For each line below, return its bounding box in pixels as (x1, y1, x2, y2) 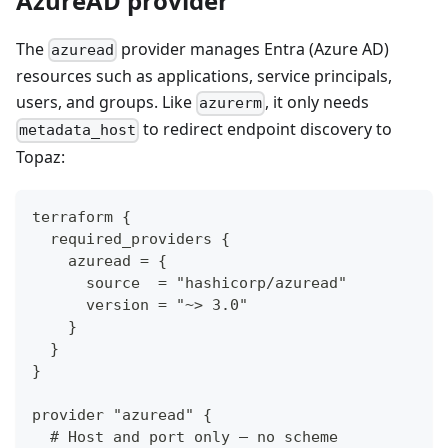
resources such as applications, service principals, (16, 65, 392, 88)
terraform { (32, 207, 131, 226)
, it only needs (265, 91, 370, 114)
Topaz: (16, 145, 65, 168)
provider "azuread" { (32, 405, 212, 424)
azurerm (199, 94, 263, 113)
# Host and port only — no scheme (32, 427, 338, 446)
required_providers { (32, 229, 230, 248)
